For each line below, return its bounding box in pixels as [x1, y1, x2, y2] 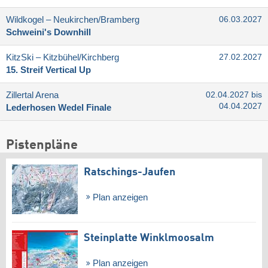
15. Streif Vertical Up [6, 65, 91, 75]
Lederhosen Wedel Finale [6, 102, 111, 112]
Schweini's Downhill [6, 27, 91, 37]
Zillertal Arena [6, 90, 59, 100]
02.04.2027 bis [206, 90, 262, 99]
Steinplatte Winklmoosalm [84, 233, 214, 244]
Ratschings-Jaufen [84, 166, 175, 178]
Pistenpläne [6, 138, 78, 152]
